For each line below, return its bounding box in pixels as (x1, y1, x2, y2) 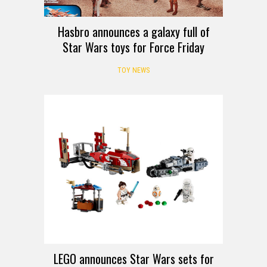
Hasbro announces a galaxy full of (57, 22, 210, 41)
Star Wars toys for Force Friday (63, 38, 204, 56)
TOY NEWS (117, 66, 150, 74)
